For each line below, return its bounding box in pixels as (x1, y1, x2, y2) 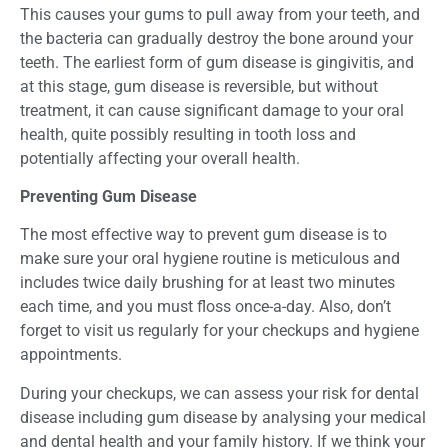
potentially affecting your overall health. (20, 148, 300, 168)
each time (20, 297, 89, 317)
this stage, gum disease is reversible (38, 76, 291, 96)
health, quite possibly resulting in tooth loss (20, 124, 325, 144)
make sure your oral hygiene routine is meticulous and (20, 249, 400, 269)
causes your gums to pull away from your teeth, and (51, 4, 420, 24)
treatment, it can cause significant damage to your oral (20, 100, 404, 120)
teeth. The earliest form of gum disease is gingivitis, (20, 52, 387, 72)
